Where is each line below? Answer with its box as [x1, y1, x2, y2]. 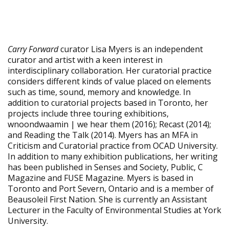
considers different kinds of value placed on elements [8, 76, 211, 87]
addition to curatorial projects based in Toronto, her [8, 97, 208, 108]
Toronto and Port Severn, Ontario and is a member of [8, 183, 214, 194]
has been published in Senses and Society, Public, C [8, 162, 203, 173]
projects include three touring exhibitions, [8, 108, 169, 119]
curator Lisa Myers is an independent [58, 43, 203, 55]
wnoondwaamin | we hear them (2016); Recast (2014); [8, 119, 211, 130]
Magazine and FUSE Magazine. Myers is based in [8, 172, 193, 184]
